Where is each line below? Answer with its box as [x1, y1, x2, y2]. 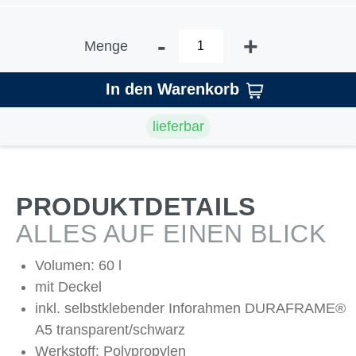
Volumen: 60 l [35, 257, 122, 273]
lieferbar [152, 118, 204, 134]
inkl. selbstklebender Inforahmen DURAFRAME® [35, 300, 346, 316]
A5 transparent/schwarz [35, 322, 185, 338]
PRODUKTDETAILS [16, 192, 256, 221]
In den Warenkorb [105, 80, 239, 98]
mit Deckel [35, 279, 102, 295]
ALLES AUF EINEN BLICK [16, 219, 327, 248]
